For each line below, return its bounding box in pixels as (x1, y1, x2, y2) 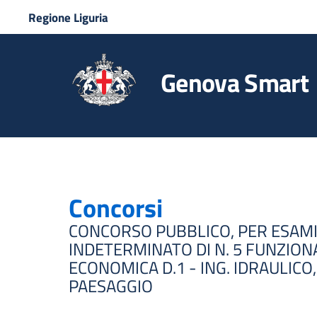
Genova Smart (161, 64, 309, 102)
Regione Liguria (28, 8, 108, 27)
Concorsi (69, 188, 163, 227)
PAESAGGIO (69, 273, 153, 299)
